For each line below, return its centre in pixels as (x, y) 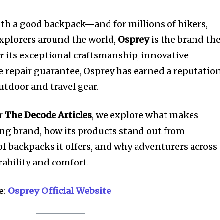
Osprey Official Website (60, 191)
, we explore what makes (145, 115)
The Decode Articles (49, 115)
